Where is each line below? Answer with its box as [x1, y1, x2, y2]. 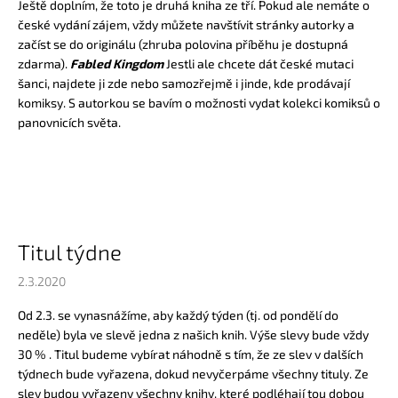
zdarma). [18, 55, 70, 71]
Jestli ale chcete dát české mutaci [163, 55, 354, 71]
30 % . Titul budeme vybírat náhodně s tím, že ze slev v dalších [18, 346, 363, 362]
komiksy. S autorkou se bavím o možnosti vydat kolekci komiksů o [18, 94, 380, 110]
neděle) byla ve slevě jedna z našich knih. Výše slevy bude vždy [18, 326, 369, 342]
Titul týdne [18, 238, 122, 265]
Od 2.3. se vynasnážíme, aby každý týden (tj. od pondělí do [18, 306, 338, 322]
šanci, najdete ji [18, 75, 107, 91]
